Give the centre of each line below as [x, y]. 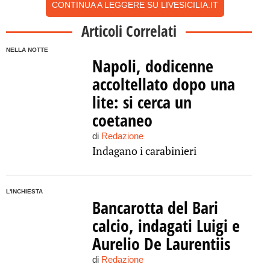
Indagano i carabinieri [144, 151]
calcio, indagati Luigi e [166, 225]
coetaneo [122, 120]
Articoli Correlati [129, 31]
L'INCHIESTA [24, 191]
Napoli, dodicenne [152, 66]
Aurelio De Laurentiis [161, 243]
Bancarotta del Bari [155, 207]
